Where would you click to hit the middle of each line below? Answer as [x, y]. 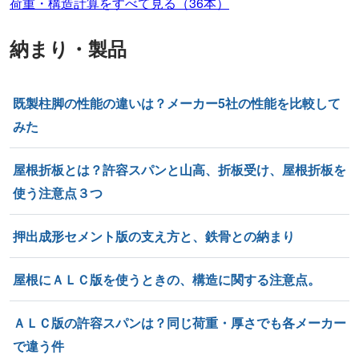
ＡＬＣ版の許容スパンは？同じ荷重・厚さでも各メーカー [179, 323]
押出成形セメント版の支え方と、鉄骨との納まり [154, 236]
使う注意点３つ [58, 193]
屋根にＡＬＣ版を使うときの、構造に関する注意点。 [167, 280]
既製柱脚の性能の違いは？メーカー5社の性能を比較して [177, 103]
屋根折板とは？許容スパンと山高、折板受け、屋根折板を [179, 170]
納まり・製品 [68, 48]
